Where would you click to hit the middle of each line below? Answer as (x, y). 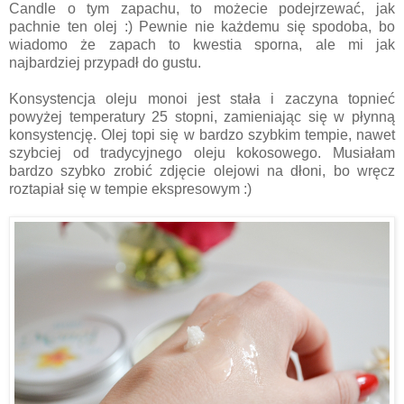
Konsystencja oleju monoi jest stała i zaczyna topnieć (202, 98)
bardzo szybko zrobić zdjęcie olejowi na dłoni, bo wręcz (202, 170)
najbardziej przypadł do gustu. (105, 62)
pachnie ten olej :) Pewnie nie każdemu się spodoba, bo (202, 26)
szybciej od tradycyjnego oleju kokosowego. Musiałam (202, 152)
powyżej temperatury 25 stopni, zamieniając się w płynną (202, 116)
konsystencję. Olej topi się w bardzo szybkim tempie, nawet (202, 134)
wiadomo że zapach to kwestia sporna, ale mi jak (202, 44)
